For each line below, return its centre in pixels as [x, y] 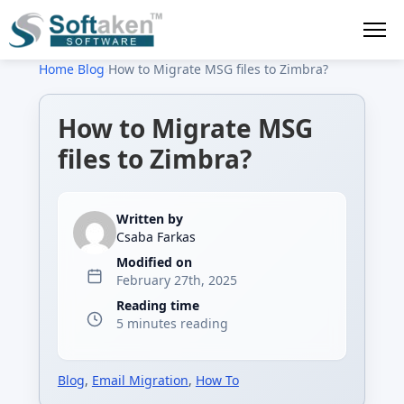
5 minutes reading [172, 324]
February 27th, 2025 [176, 280]
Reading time [157, 305]
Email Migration [140, 380]
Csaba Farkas [156, 237]
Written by [149, 219]
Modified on [154, 262]
